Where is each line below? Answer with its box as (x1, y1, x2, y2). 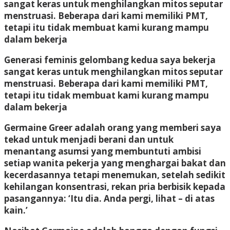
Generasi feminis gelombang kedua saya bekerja (4, 53, 216, 66)
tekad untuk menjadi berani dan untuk (4, 133, 174, 145)
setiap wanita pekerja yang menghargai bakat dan (4, 157, 226, 169)
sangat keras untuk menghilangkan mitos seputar (4, 65, 223, 78)
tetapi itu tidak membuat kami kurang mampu (4, 89, 209, 101)
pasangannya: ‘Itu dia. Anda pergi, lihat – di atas (4, 192, 215, 204)
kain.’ (4, 204, 28, 216)
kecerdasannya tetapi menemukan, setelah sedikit (4, 168, 225, 181)
